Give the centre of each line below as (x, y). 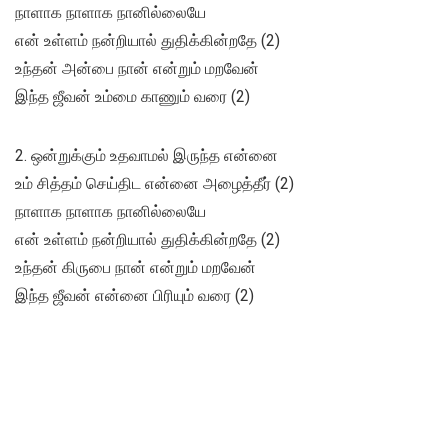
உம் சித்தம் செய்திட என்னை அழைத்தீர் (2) (154, 184)
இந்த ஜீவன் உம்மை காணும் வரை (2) (132, 97)
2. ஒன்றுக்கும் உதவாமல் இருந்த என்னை (146, 156)
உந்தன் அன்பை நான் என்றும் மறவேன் (137, 69)
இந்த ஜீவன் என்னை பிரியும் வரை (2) (134, 296)
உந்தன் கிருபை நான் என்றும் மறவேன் (135, 268)
